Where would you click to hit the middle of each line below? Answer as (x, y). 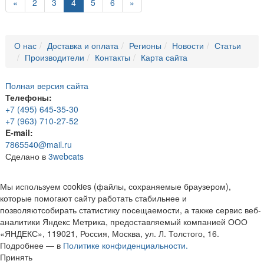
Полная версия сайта (47, 85)
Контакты (113, 57)
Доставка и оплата (83, 45)
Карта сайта (164, 57)
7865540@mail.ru (39, 144)
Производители (55, 57)
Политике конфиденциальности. (126, 245)
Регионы (145, 45)
